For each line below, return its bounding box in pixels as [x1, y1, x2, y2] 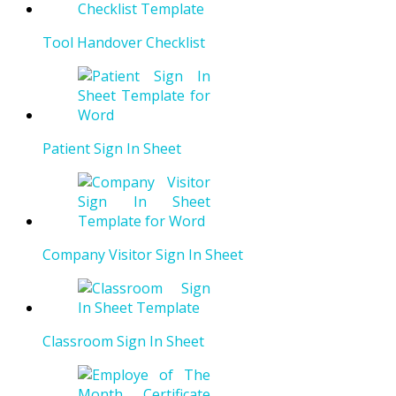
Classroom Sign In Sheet [42, 331, 204, 352]
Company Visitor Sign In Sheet [42, 245, 243, 265]
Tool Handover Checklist [42, 33, 205, 53]
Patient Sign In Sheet [42, 139, 181, 159]
